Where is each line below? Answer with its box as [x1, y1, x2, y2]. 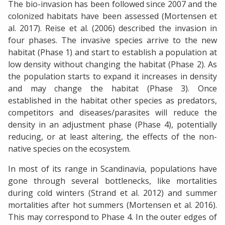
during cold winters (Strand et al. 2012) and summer [8, 187, 217, 199]
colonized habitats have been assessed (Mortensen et [8, 11, 217, 22]
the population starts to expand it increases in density [8, 71, 217, 82]
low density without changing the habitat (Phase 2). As [8, 59, 217, 70]
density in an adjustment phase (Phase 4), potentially [8, 119, 217, 131]
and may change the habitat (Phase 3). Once [8, 83, 217, 94]
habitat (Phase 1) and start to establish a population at [8, 47, 217, 58]
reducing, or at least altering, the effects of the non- [8, 131, 217, 143]
